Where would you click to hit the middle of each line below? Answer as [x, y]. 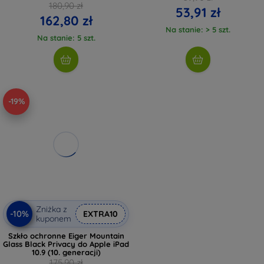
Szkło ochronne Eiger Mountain [66, 235]
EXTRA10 [100, 214]
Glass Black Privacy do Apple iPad [66, 244]
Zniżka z [52, 209]
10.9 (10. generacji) [66, 252]
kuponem [54, 218]
